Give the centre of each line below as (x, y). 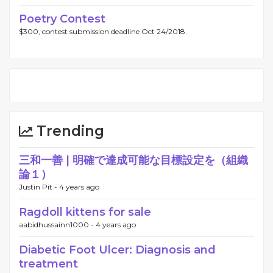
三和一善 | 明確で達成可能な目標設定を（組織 (133, 160)
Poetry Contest (62, 19)
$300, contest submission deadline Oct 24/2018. (103, 31)
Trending (69, 131)
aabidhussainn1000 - (57, 225)
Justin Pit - (39, 187)
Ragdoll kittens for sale (85, 212)
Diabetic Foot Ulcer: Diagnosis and (117, 250)
